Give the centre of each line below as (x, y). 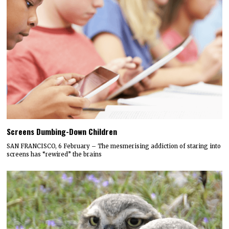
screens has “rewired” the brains (54, 154)
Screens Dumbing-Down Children (62, 131)
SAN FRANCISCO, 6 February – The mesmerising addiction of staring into (114, 146)
